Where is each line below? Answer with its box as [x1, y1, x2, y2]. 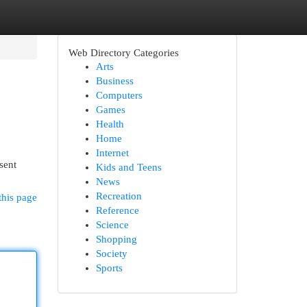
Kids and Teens [95, 162, 162, 173]
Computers [95, 90, 143, 101]
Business [95, 75, 134, 86]
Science [95, 219, 129, 230]
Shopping [95, 234, 137, 245]
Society [95, 248, 127, 259]
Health [95, 119, 124, 130]
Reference [95, 205, 139, 216]
